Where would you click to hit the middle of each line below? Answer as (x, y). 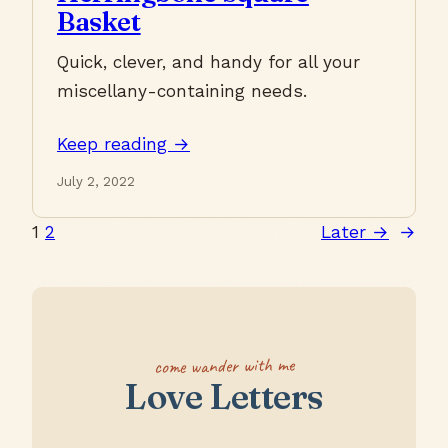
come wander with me (224, 365)
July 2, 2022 (96, 182)
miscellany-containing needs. (182, 91)
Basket (99, 22)
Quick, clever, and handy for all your (208, 62)
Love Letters (224, 397)
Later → (355, 232)
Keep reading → (123, 144)
